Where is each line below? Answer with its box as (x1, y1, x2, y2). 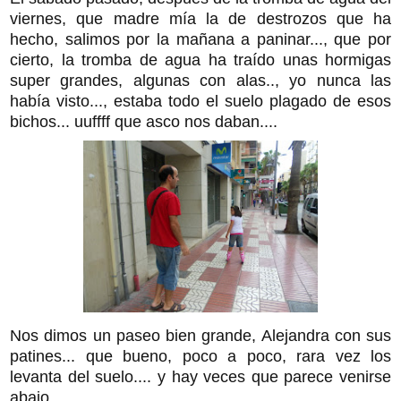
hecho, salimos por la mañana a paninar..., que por (10, 30, 391, 48)
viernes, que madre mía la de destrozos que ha (10, 9, 391, 28)
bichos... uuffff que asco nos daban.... (10, 112, 277, 131)
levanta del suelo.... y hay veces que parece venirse (10, 367, 391, 386)
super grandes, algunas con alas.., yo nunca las (10, 71, 391, 90)
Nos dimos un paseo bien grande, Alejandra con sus (10, 326, 391, 345)
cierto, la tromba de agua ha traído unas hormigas (10, 50, 391, 69)
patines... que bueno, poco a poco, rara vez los (10, 346, 391, 365)
